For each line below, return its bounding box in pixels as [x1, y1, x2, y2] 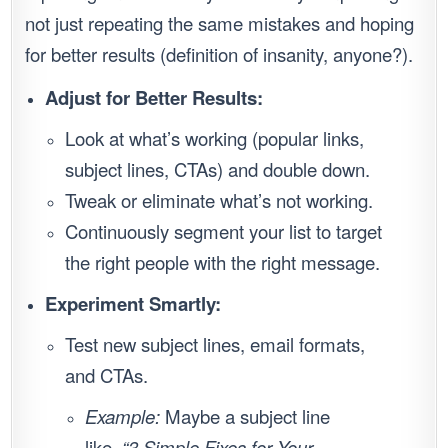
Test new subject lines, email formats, [65, 331, 366, 358]
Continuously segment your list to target [65, 218, 383, 245]
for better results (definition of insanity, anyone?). [25, 41, 414, 68]
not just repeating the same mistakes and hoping [25, 10, 415, 37]
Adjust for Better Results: [45, 84, 264, 112]
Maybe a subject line [160, 403, 331, 430]
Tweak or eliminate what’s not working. [65, 187, 374, 214]
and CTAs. [65, 362, 149, 389]
